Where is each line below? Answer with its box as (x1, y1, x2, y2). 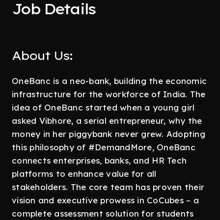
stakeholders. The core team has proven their (12, 182, 204, 192)
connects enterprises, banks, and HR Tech (12, 155, 187, 165)
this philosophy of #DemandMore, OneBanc (12, 142, 195, 152)
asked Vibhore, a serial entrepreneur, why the (12, 115, 202, 126)
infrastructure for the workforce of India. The (12, 89, 206, 99)
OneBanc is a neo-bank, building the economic (12, 76, 207, 86)
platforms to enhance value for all (12, 168, 157, 179)
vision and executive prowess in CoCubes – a (12, 195, 199, 205)
